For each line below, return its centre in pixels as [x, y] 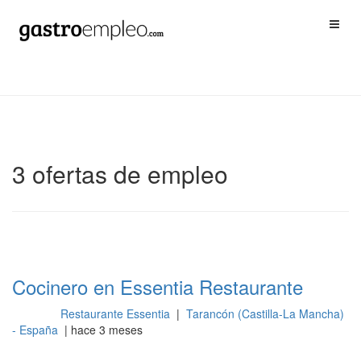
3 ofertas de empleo [120, 174]
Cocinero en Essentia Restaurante [158, 286]
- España [37, 330]
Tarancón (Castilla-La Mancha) [265, 313]
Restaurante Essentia [116, 313]
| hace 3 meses [102, 330]
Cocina [31, 315]
